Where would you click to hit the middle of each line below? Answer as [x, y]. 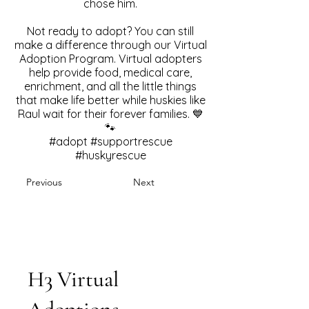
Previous [44, 182]
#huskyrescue [110, 155]
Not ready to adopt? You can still [110, 31]
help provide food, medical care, [110, 72]
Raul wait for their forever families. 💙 [110, 113]
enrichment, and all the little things [110, 86]
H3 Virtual [73, 279]
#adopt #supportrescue [110, 141]
